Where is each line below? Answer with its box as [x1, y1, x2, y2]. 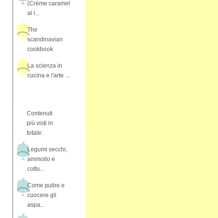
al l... [27, 10, 39, 17]
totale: [27, 129, 43, 136]
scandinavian [27, 36, 63, 43]
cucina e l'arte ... [27, 72, 70, 79]
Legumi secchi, [27, 146, 67, 153]
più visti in [27, 120, 53, 127]
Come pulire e [27, 182, 65, 189]
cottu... [27, 165, 44, 172]
